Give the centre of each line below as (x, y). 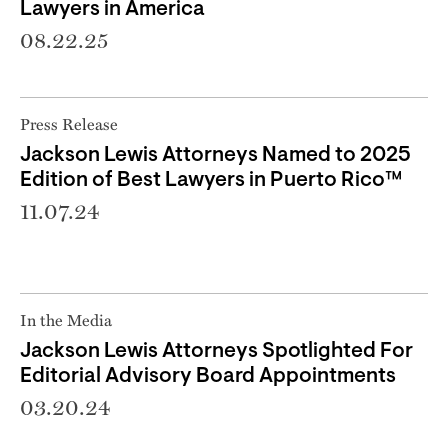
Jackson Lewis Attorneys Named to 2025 (215, 155)
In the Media (66, 319)
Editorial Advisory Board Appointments (208, 376)
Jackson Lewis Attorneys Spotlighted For (216, 351)
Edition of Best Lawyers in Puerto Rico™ (211, 180)
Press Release (69, 123)
